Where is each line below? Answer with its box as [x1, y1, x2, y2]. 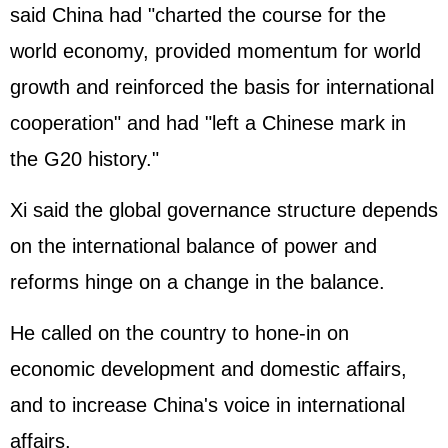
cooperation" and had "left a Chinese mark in [10, 112, 406, 134]
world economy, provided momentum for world [10, 40, 421, 62]
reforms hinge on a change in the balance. [10, 271, 385, 293]
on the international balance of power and [10, 235, 377, 257]
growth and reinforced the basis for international [10, 76, 434, 98]
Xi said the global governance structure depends [10, 199, 438, 221]
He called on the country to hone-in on [10, 322, 349, 344]
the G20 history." [10, 148, 159, 170]
